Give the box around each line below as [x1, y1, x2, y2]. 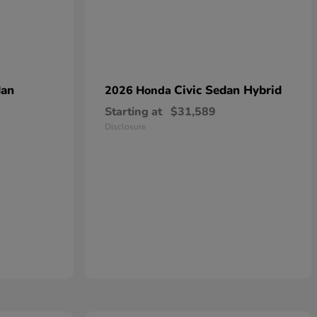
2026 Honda [105, 83, 174, 99]
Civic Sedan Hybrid [174, 82, 282, 99]
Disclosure [105, 121, 146, 133]
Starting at [105, 104, 162, 120]
